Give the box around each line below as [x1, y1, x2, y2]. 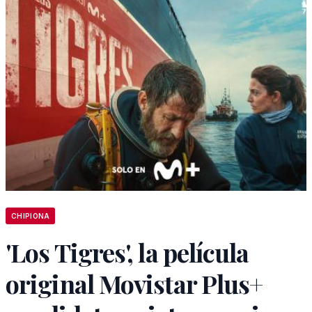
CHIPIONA [11, 212, 50, 220]
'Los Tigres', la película [6, 235, 249, 269]
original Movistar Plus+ [6, 267, 263, 300]
